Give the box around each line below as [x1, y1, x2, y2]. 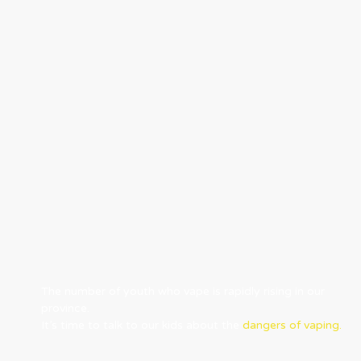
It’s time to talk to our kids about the [41, 318, 243, 333]
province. [41, 301, 90, 316]
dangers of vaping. [243, 318, 342, 333]
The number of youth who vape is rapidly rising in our [41, 284, 326, 299]
